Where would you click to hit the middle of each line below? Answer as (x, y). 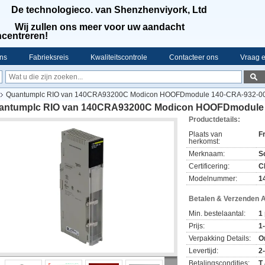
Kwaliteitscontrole (119, 57)
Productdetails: (214, 119)
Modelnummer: (213, 179)
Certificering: (209, 166)
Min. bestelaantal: (217, 214)
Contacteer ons (194, 57)
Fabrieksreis (49, 57)
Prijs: (197, 226)
